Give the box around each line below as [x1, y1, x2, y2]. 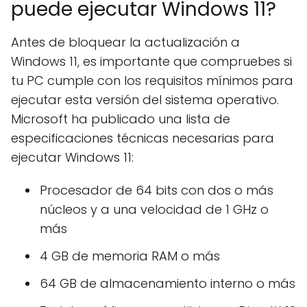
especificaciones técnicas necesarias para [11, 130, 274, 147]
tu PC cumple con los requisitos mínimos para [11, 72, 293, 89]
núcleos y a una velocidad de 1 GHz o [40, 201, 269, 218]
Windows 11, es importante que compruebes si [11, 53, 292, 70]
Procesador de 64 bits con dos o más [40, 182, 273, 199]
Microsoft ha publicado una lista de [11, 110, 230, 127]
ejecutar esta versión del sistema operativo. [11, 91, 279, 108]
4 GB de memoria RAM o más [40, 247, 220, 265]
